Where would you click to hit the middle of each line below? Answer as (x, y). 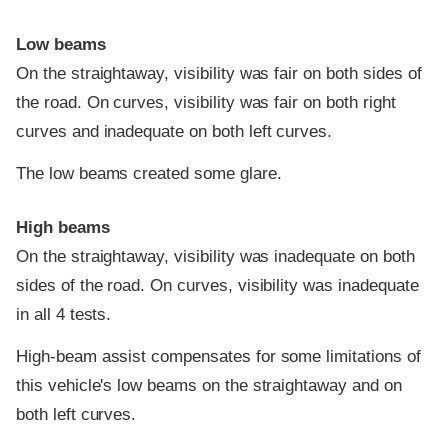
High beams (63, 228)
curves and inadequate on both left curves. (174, 132)
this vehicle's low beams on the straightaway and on (209, 385)
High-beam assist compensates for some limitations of (218, 356)
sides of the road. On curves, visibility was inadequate (217, 286)
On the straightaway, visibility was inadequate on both (215, 257)
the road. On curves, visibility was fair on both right (206, 103)
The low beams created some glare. (149, 173)
